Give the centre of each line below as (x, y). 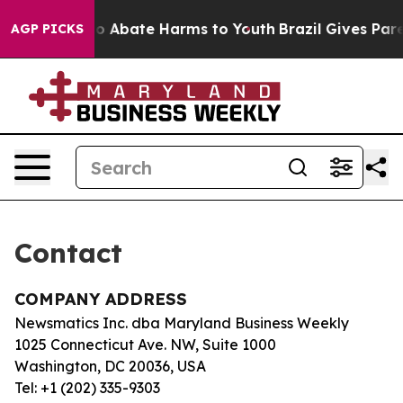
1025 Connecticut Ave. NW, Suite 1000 (145, 345)
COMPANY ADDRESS (101, 299)
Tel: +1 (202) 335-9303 (87, 388)
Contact (68, 253)
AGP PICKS (47, 29)
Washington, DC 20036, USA (110, 366)
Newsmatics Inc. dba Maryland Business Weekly (182, 323)
